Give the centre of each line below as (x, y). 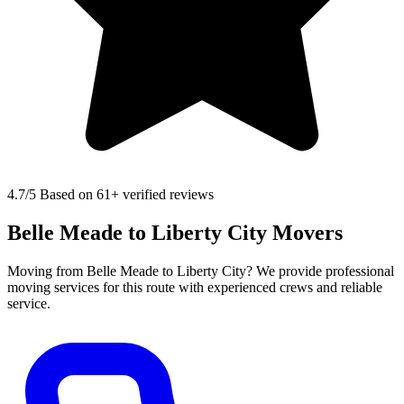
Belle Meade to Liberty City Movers (175, 233)
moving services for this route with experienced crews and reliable (195, 288)
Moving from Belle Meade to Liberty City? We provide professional (201, 271)
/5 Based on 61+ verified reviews (119, 195)
